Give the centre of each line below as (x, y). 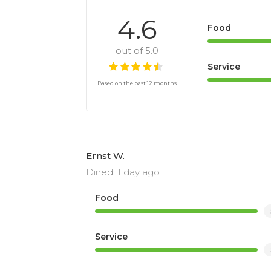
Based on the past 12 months (137, 83)
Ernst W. (105, 155)
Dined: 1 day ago (123, 172)
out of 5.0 (137, 51)
